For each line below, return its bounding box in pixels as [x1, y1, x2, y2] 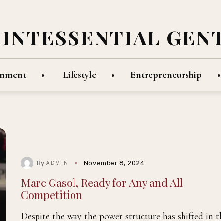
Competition [20, 187, 82, 203]
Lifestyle [62, 69, 96, 81]
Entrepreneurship [130, 69, 202, 81]
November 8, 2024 [83, 159, 145, 167]
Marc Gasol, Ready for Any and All [20, 175, 183, 190]
